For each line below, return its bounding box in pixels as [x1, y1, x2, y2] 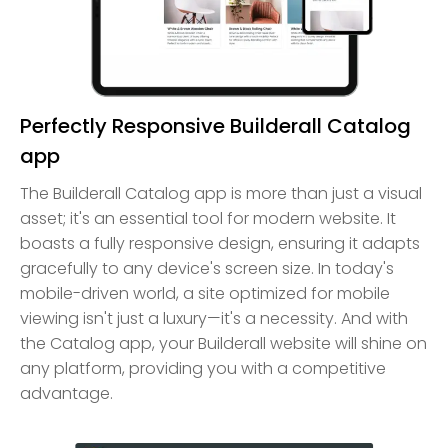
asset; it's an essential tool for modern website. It [20, 206, 396, 230]
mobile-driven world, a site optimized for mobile [20, 281, 390, 305]
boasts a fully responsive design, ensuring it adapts [20, 231, 420, 255]
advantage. [20, 381, 113, 405]
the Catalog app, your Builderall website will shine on [20, 331, 427, 355]
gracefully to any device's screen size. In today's [20, 256, 394, 280]
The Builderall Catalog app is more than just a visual [20, 181, 422, 205]
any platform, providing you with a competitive [20, 356, 386, 380]
